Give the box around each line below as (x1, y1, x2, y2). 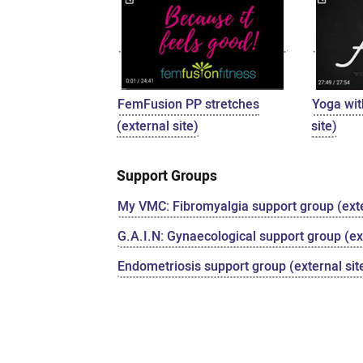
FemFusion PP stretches (117, 95, 260, 114)
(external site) (117, 117, 199, 136)
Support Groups (117, 166, 218, 186)
